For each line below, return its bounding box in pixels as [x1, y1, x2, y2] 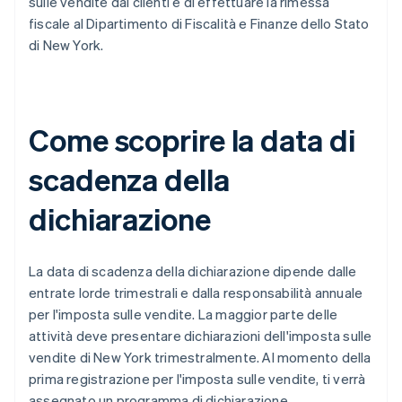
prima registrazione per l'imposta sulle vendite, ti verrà [29, 370, 366, 389]
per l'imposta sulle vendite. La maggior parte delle [29, 305, 338, 324]
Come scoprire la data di [29, 120, 355, 160]
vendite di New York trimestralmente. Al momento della [29, 348, 371, 367]
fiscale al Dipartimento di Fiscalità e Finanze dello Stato [29, 14, 370, 33]
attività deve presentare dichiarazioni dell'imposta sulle [29, 327, 372, 345]
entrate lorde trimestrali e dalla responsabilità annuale [29, 284, 363, 302]
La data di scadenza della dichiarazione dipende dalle [29, 262, 357, 281]
